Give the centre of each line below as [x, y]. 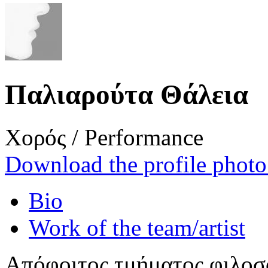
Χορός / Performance [104, 137]
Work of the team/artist [137, 227]
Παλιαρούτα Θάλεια [127, 95]
